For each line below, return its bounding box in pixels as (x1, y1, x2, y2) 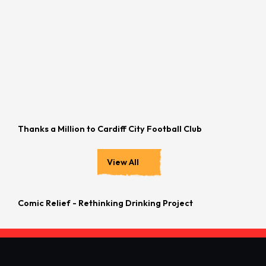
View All (107, 156, 139, 167)
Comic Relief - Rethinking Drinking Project (18, 197, 193, 208)
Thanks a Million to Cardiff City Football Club (18, 123, 202, 134)
